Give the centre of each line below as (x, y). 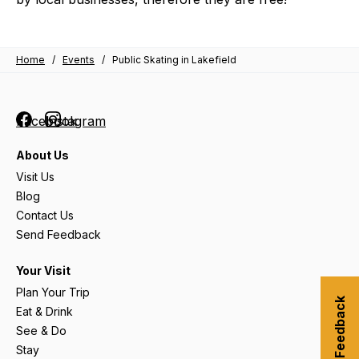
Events (79, 60)
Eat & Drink (44, 311)
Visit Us (35, 177)
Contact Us (45, 215)
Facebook (46, 121)
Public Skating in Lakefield (174, 60)
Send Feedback (58, 234)
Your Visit (43, 270)
